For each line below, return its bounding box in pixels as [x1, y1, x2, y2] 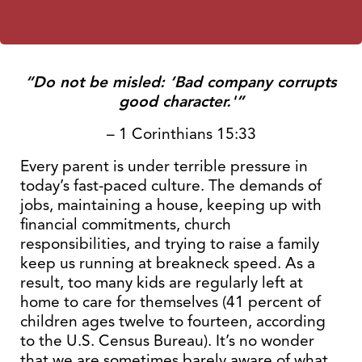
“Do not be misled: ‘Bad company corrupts [25, 72, 337, 92]
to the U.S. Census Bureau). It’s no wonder [20, 330, 314, 351]
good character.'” [118, 91, 244, 112]
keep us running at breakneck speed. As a [20, 253, 315, 273]
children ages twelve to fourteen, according [20, 311, 326, 331]
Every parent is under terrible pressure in [20, 156, 308, 176]
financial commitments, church [20, 214, 231, 234]
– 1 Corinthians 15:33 [106, 124, 256, 144]
